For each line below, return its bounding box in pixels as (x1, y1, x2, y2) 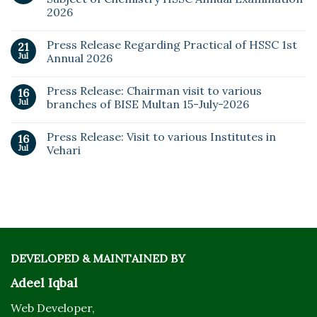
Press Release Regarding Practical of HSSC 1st (47, 38, 297, 52)
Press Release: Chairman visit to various (47, 83, 262, 98)
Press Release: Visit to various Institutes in (47, 129, 276, 144)
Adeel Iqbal (11, 275, 78, 292)
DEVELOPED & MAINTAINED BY (11, 251, 185, 266)
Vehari (47, 143, 81, 158)
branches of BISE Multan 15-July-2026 (47, 97, 249, 112)
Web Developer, (11, 301, 95, 316)
